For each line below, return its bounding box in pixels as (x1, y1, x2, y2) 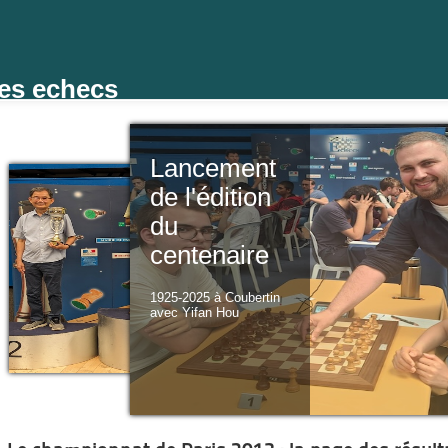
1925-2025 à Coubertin (149, 290, 280, 305)
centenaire (149, 241, 269, 269)
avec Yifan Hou (149, 305, 239, 320)
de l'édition (149, 183, 271, 211)
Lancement (149, 154, 276, 182)
